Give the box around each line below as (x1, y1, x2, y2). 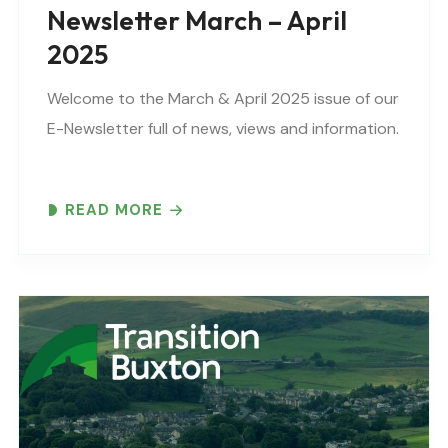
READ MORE (65, 199, 163, 220)
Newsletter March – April (47, 3, 347, 37)
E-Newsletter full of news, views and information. (47, 117, 399, 139)
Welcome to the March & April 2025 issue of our (47, 87, 399, 109)
